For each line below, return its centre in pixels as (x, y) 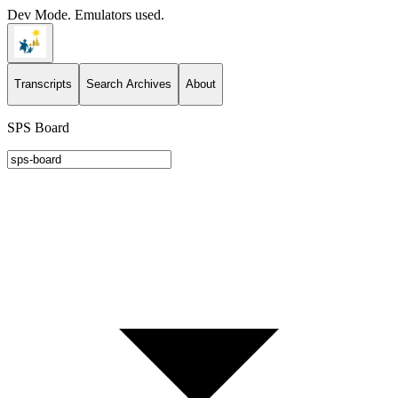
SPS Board (38, 127)
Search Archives (129, 84)
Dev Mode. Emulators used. (86, 15)
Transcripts (43, 84)
